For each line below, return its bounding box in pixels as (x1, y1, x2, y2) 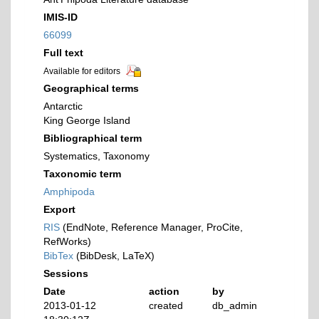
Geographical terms (43, 83, 139, 95)
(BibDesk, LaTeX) (73, 250, 155, 262)
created (149, 300, 184, 312)
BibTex (43, 250, 73, 262)
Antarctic (43, 100, 83, 113)
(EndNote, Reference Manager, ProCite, (60, 221, 243, 234)
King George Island (43, 115, 130, 127)
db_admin (212, 300, 258, 312)
